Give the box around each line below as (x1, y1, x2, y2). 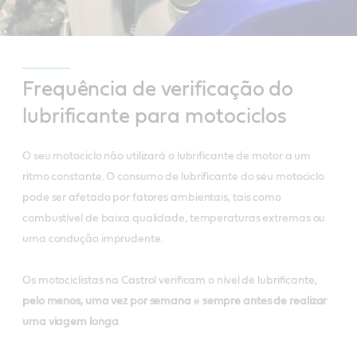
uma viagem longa (22, 316, 119, 328)
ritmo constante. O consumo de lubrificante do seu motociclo (22, 171, 325, 182)
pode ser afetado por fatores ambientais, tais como (22, 191, 281, 203)
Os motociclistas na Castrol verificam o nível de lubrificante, (22, 274, 317, 286)
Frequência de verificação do (22, 78, 294, 100)
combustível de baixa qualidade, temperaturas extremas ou (22, 212, 326, 224)
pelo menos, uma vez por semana (22, 295, 191, 307)
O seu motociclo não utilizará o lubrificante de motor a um (22, 150, 312, 162)
